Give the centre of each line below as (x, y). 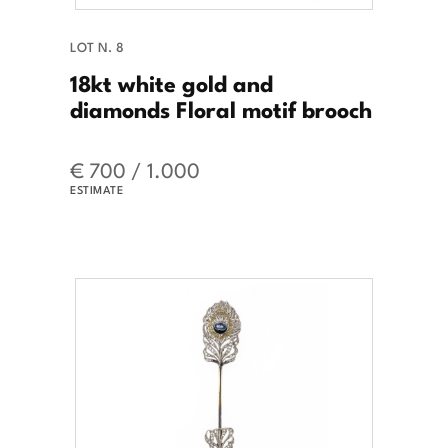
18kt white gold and (171, 81)
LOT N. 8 (97, 46)
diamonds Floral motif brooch (221, 107)
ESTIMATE (96, 188)
